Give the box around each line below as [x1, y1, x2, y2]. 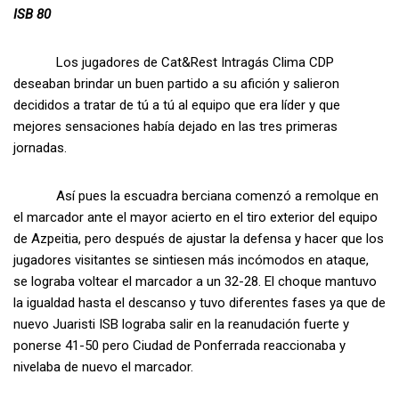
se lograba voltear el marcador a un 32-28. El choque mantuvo [13, 273, 377, 290]
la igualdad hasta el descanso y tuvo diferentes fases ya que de [13, 295, 386, 312]
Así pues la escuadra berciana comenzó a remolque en [13, 188, 379, 205]
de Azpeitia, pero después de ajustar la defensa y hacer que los [13, 231, 384, 248]
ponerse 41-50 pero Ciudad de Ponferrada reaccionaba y [13, 338, 346, 354]
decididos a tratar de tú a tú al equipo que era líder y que [13, 97, 340, 114]
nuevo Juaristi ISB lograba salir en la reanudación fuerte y [13, 316, 349, 333]
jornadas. [13, 140, 67, 157]
